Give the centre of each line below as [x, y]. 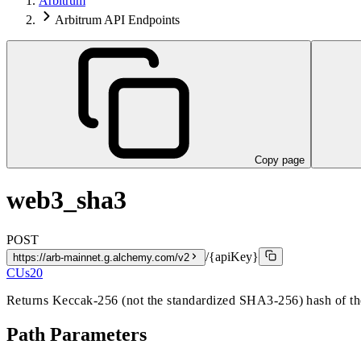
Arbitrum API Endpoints [117, 19]
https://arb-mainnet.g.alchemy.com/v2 [101, 257]
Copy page [280, 160]
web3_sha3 [66, 200]
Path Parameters [77, 334]
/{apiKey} [232, 256]
